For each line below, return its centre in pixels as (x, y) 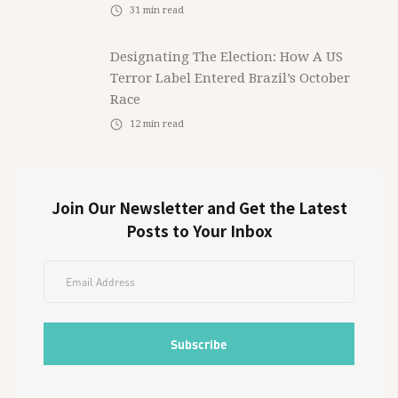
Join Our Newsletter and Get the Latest (199, 207)
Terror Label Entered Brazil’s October (230, 78)
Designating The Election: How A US (227, 57)
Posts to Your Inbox (199, 231)
